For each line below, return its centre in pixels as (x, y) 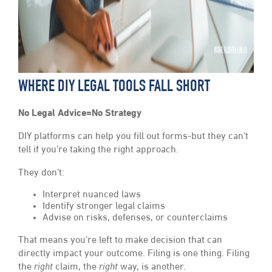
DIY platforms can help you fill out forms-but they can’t (133, 137)
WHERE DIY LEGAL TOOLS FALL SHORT (114, 88)
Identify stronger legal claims (104, 207)
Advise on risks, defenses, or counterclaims (135, 218)
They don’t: (41, 173)
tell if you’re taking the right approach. (98, 150)
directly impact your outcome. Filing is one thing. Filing (134, 254)
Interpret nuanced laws (92, 195)
